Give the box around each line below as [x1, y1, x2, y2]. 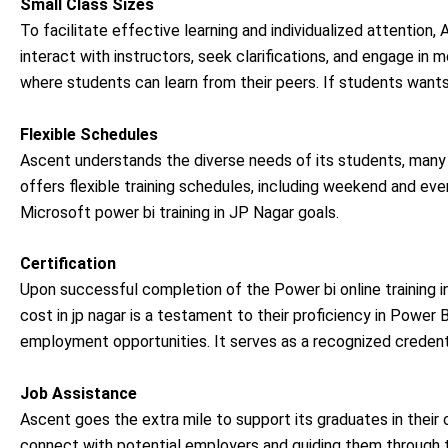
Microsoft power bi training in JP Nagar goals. [20, 202, 339, 222]
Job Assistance [20, 383, 137, 403]
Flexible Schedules [20, 124, 158, 144]
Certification [20, 254, 116, 274]
